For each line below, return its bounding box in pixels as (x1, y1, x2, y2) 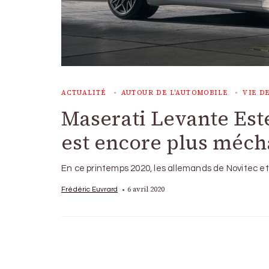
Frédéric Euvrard (61, 186, 118, 193)
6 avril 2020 (127, 184, 165, 194)
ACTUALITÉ (61, 88, 106, 97)
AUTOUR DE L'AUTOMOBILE (121, 88, 228, 97)
